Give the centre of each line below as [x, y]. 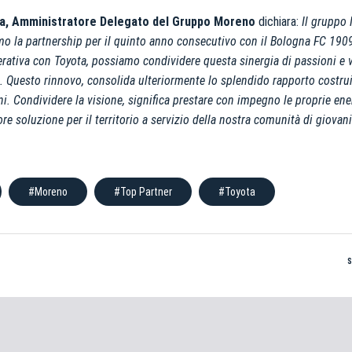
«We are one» [227, 280]
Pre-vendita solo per [249, 264]
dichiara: [280, 22]
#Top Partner [143, 192]
